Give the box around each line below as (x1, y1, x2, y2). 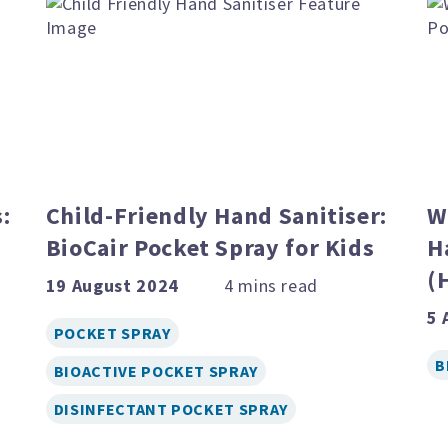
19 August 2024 (45, 273, 179, 297)
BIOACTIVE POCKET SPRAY (53, 360, 258, 381)
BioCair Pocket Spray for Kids (45, 231, 375, 263)
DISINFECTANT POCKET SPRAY (53, 398, 288, 419)
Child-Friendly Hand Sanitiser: (45, 199, 388, 231)
